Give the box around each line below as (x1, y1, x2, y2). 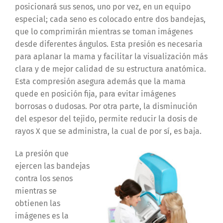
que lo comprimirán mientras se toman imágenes (14, 27, 193, 37)
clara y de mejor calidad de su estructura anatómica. (14, 64, 206, 74)
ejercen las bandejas (14, 161, 90, 171)
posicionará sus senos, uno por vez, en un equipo (14, 2, 191, 12)
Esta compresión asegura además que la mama (14, 77, 186, 87)
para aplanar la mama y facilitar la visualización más (14, 52, 208, 62)
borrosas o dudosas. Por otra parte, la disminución (14, 102, 197, 111)
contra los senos (14, 174, 73, 184)
